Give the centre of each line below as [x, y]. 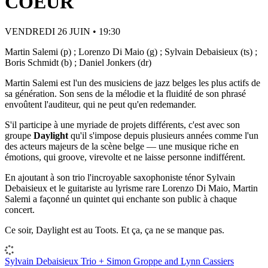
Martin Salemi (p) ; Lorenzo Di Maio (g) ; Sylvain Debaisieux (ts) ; [131, 51]
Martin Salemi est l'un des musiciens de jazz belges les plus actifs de [133, 83]
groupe [19, 135]
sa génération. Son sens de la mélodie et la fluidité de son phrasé [125, 93]
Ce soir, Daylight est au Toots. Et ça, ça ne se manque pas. [115, 230]
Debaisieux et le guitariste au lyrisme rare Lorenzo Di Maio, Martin [131, 188]
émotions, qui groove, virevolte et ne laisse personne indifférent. [125, 157]
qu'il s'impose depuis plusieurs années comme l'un [163, 135]
